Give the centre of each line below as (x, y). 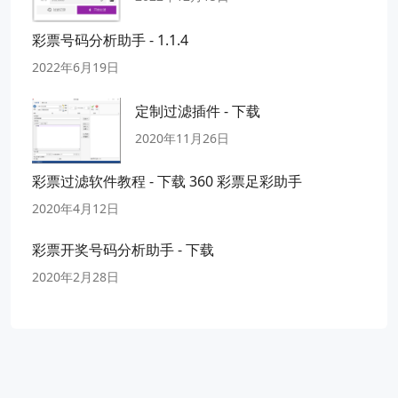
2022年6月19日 (76, 68)
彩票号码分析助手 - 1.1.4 (110, 40)
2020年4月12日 (76, 209)
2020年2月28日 (76, 277)
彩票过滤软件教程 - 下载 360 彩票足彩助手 (167, 182)
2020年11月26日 (182, 138)
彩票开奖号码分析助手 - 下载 (123, 250)
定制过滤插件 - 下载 (198, 111)
